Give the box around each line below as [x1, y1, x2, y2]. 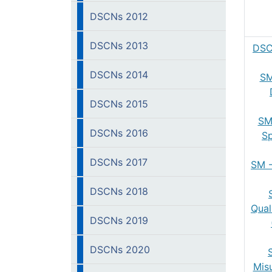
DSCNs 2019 [90, 214, 148, 226]
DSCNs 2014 [90, 69, 148, 81]
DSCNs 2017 [90, 156, 148, 168]
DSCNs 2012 [90, 10, 148, 22]
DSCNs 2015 [90, 98, 148, 110]
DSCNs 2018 [90, 185, 148, 197]
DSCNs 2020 [90, 243, 150, 256]
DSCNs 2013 [90, 39, 148, 52]
